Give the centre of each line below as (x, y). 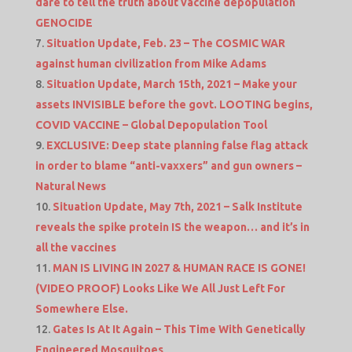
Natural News (70, 187)
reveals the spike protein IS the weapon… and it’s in (172, 227)
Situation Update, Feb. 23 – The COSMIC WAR (165, 44)
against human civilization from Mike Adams (150, 64)
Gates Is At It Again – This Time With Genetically (179, 330)
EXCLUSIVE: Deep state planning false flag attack (177, 146)
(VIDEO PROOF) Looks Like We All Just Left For (160, 289)
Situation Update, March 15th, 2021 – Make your (171, 84)
